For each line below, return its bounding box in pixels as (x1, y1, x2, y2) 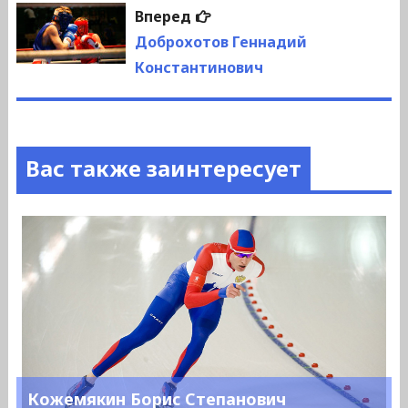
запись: (209, 29, 270, 52)
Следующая (209, 4, 312, 26)
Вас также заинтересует (25, 153, 301, 184)
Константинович (134, 57, 263, 78)
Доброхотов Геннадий (134, 32, 307, 53)
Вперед (134, 6, 191, 27)
